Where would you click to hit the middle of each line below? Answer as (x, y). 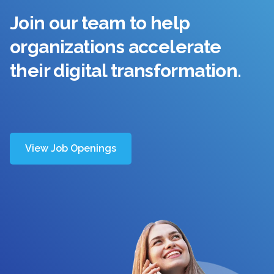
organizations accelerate (116, 47)
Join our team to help (100, 23)
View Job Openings (71, 148)
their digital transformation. (126, 71)
